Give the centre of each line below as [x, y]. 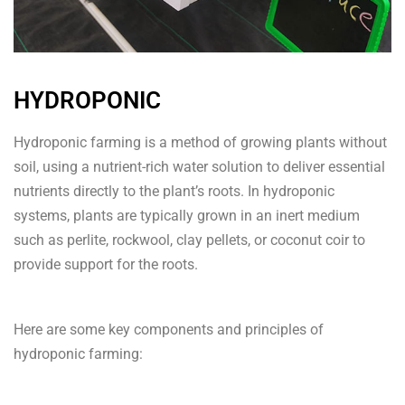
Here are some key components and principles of [169, 329]
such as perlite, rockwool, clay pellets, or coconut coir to [189, 240]
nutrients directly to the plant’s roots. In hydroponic [174, 191]
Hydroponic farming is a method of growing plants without [200, 142]
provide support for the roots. [106, 264]
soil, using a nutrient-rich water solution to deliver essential [199, 166]
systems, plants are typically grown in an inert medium [187, 215]
